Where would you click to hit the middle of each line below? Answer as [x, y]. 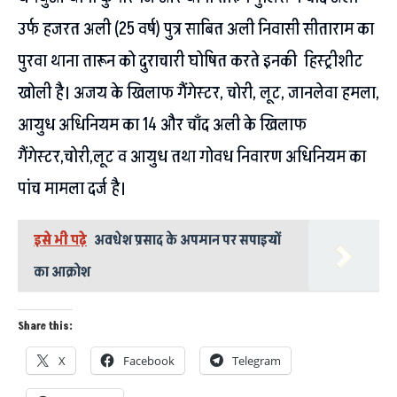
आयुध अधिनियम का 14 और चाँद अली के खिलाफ [162, 125]
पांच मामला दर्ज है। [72, 188]
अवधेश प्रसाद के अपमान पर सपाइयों [187, 240]
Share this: [45, 326]
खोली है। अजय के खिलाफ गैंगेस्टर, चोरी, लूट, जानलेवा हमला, [198, 93]
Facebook [149, 360]
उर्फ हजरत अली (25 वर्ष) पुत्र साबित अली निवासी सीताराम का [196, 29]
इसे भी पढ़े [60, 240]
